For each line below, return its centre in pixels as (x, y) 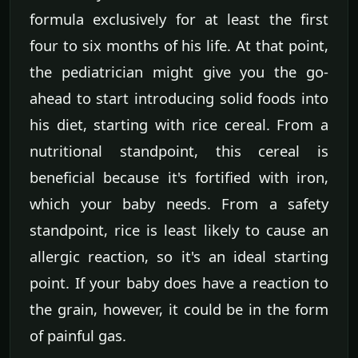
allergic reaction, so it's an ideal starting (179, 256)
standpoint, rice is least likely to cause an (179, 229)
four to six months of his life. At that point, (179, 45)
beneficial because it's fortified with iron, (179, 177)
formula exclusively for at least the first (179, 18)
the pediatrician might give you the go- (179, 71)
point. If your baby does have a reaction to (179, 282)
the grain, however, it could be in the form (179, 308)
